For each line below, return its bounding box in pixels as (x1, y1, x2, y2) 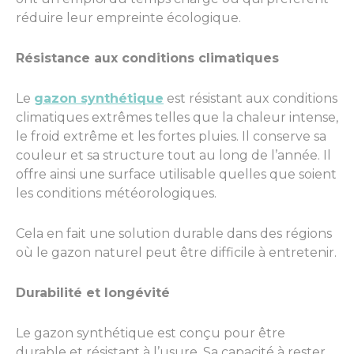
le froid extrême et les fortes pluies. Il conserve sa (16, 128, 326, 144)
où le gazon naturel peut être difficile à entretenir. (16, 244, 337, 260)
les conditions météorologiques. (16, 185, 217, 201)
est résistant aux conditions (164, 90, 337, 106)
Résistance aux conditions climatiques (16, 50, 279, 66)
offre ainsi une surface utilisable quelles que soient (16, 166, 337, 182)
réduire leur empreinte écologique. (16, 9, 241, 25)
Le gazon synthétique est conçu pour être (16, 325, 285, 341)
